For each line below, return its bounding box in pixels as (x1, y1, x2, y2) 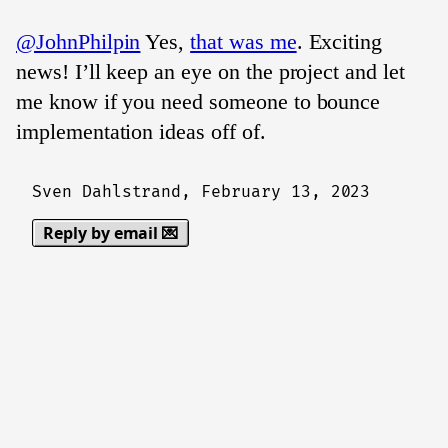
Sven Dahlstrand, (32, 182, 202, 202)
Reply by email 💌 (43, 222, 179, 244)
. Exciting (296, 29, 383, 54)
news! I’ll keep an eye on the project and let (16, 59, 405, 84)
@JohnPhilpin (16, 29, 141, 54)
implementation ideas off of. (16, 119, 266, 144)
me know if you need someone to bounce (16, 89, 381, 114)
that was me (190, 29, 297, 54)
